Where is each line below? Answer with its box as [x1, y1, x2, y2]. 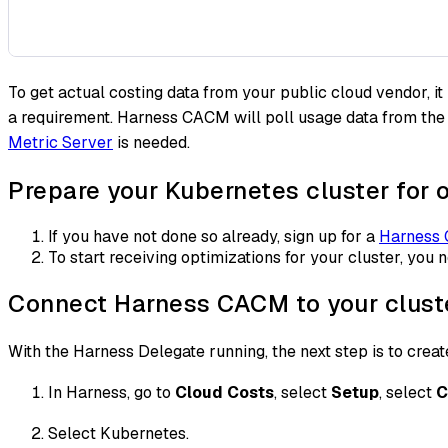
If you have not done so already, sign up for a [48, 225, 379, 247]
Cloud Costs [175, 381, 274, 403]
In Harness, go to [48, 381, 175, 403]
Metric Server [8, 132, 113, 154]
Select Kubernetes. [48, 422, 189, 444]
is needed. [113, 132, 190, 154]
